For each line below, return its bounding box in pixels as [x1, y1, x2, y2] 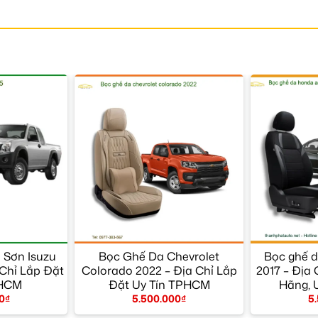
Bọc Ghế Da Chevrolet [99, 248, 219, 264]
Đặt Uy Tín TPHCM [108, 276, 210, 292]
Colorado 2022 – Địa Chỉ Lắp [81, 262, 237, 278]
